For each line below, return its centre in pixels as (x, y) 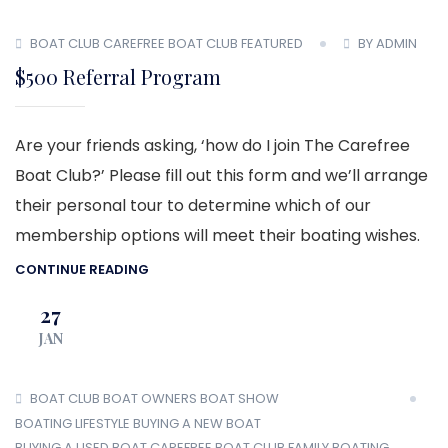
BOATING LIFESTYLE (72, 423)
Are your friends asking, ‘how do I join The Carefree (212, 146)
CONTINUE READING (82, 269)
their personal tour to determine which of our (193, 206)
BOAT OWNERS (150, 399)
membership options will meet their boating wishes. (217, 236)
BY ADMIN (387, 44)
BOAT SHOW (239, 399)
